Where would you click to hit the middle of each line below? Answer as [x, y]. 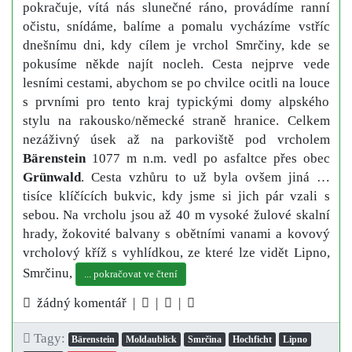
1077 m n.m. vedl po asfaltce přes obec [207, 158]
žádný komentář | [86, 302]
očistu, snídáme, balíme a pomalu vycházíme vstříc [176, 26]
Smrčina [205, 339]
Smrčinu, [49, 273]
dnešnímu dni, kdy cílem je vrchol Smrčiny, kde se [176, 45]
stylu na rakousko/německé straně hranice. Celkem [176, 120]
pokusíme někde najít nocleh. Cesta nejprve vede [176, 64]
